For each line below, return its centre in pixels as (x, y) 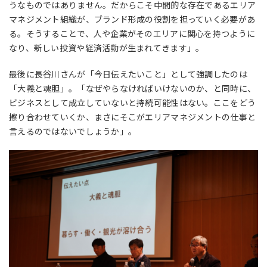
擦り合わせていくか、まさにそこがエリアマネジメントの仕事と (133, 117)
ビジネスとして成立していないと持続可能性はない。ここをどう (133, 103)
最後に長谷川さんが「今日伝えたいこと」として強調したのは (128, 74)
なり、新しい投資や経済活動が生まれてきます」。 (107, 48)
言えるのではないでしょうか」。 (73, 131)
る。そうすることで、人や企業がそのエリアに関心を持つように (132, 34)
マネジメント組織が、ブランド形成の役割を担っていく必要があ (132, 19)
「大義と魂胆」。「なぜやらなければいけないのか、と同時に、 (133, 89)
